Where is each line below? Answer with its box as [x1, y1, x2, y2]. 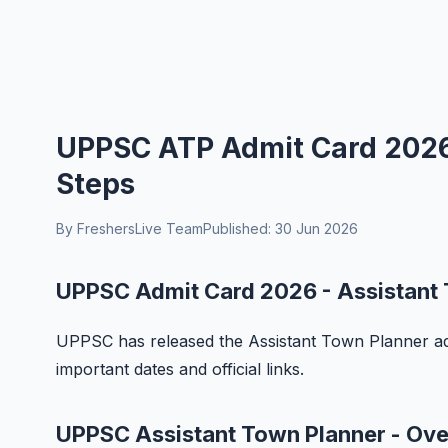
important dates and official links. [56, 359, 304, 379]
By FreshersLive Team [56, 220, 203, 237]
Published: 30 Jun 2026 [203, 220, 358, 237]
